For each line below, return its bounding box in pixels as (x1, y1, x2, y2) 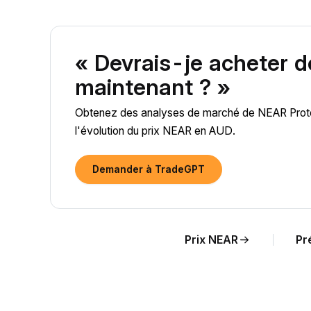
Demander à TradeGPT (92, 163, 205, 175)
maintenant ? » (75, 74, 230, 101)
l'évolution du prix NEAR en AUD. (75, 124, 235, 137)
